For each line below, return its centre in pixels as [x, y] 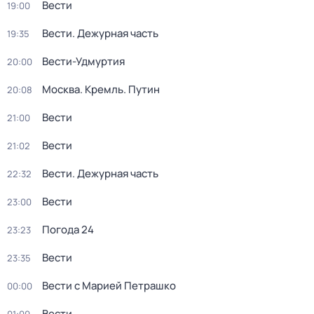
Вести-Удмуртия [83, 61]
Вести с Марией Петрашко [109, 286]
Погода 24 [68, 230]
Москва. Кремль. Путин [101, 89]
